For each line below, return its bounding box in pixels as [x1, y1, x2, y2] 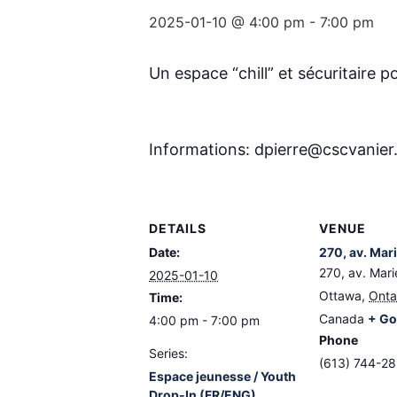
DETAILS [149, 221, 206, 236]
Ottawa [319, 288, 362, 303]
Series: [149, 346, 188, 361]
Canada [319, 311, 364, 326]
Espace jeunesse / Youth [149, 369, 296, 384]
